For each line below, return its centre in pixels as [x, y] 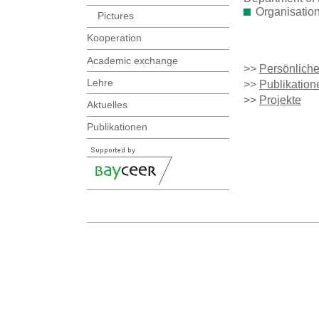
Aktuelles [107, 105]
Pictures [116, 16]
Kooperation [114, 38]
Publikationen [117, 127]
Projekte [280, 100]
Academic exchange [132, 60]
